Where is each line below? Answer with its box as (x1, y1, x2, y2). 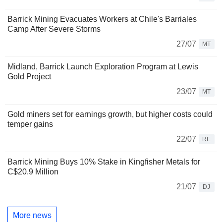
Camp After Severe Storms (7, 25, 101, 34)
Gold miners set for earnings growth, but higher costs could (7, 110, 213, 119)
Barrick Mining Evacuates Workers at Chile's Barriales (7, 15, 197, 24)
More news (13, 211, 52, 220)
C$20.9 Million (7, 167, 58, 176)
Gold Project (7, 72, 51, 81)
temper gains (7, 120, 53, 129)
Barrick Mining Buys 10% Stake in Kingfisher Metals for (7, 158, 200, 166)
